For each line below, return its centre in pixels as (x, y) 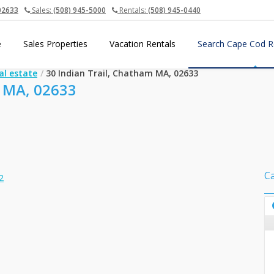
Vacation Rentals (143, 44)
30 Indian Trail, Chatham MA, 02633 (122, 73)
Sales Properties (55, 44)
